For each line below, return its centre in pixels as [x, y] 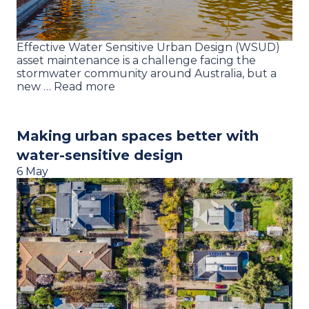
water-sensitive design [100, 155]
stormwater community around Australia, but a [147, 73]
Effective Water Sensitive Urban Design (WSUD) [148, 47]
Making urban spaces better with [138, 136]
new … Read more [66, 86]
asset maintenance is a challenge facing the [136, 60]
